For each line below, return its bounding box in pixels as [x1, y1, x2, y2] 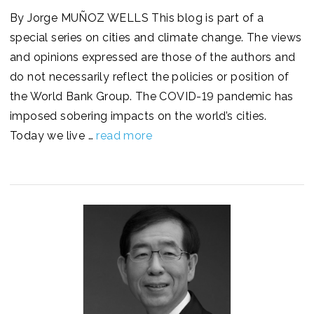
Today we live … [10, 129, 97, 143]
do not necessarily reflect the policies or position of [10, 70, 289, 84]
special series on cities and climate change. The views [10, 31, 302, 45]
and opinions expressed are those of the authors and [10, 50, 296, 64]
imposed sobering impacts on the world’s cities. [10, 109, 271, 123]
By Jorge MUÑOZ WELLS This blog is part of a [10, 11, 264, 25]
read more [96, 129, 153, 143]
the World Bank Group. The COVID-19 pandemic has [10, 90, 294, 104]
